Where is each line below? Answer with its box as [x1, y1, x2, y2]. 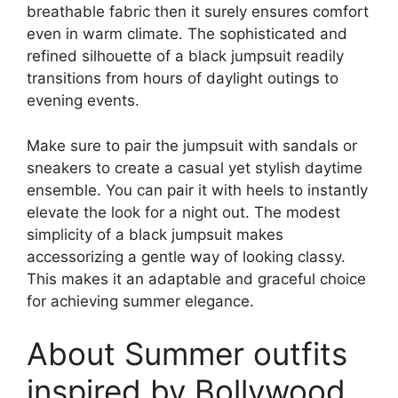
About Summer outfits [27, 335, 347, 373]
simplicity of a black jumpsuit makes [27, 225, 283, 243]
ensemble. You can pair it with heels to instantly [27, 180, 368, 199]
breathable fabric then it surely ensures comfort [27, 3, 369, 21]
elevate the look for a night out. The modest [27, 203, 340, 221]
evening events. [27, 92, 139, 110]
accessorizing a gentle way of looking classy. [27, 247, 346, 266]
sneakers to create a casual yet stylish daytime [27, 158, 362, 177]
